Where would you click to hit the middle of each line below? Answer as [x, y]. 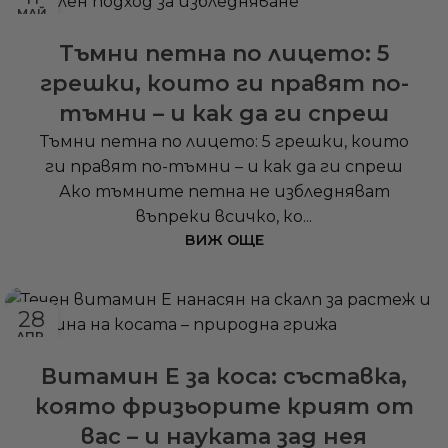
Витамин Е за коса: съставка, [224, 377]
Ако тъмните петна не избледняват [224, 192]
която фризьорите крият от [224, 407]
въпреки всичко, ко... [224, 217]
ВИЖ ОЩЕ [224, 240]
